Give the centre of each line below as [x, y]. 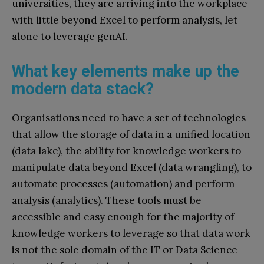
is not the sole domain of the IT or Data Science [125, 250]
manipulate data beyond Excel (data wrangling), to [132, 167]
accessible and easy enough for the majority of [123, 217]
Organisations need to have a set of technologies [129, 118]
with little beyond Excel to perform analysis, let [125, 20]
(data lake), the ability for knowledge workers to [126, 151]
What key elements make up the [126, 71]
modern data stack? [86, 89]
